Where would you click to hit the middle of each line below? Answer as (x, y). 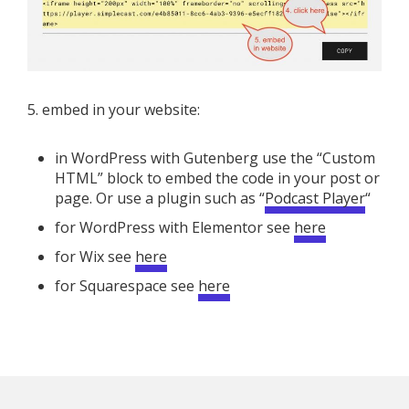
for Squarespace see (126, 285)
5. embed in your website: (114, 109)
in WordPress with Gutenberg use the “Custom (215, 157)
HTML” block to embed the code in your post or (217, 178)
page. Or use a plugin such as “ (160, 198)
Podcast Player (315, 198)
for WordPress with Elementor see (174, 227)
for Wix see (95, 256)
